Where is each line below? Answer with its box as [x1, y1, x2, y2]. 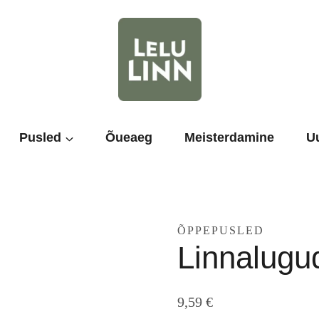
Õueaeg [105, 130, 153, 145]
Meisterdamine [184, 130, 275, 145]
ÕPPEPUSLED [177, 224, 264, 236]
